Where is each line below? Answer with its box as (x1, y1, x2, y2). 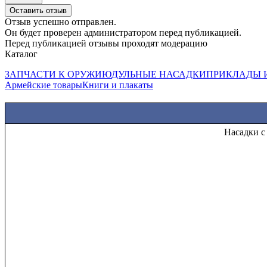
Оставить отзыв (10, 6, 67, 15)
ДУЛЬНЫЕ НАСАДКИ (111, 69, 206, 80)
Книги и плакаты (82, 80, 153, 91)
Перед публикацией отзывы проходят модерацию (5, 38, 207, 49)
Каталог (5, 49, 38, 60)
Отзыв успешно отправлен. (5, 17, 116, 27)
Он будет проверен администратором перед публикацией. (5, 27, 241, 38)
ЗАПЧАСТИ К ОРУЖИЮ (5, 69, 111, 80)
